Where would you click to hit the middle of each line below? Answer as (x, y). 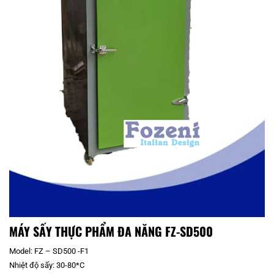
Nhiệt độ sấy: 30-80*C (47, 265)
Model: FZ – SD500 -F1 (49, 251)
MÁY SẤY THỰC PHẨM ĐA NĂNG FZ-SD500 (111, 231)
